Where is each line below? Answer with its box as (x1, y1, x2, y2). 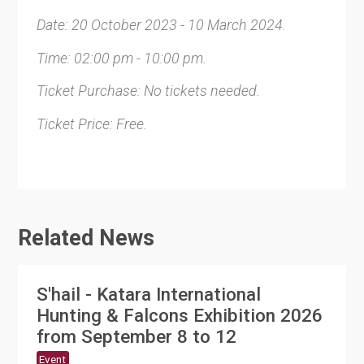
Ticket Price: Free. (36, 115, 147, 133)
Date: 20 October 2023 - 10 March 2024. (36, 16, 286, 34)
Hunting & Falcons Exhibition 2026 (36, 304, 323, 326)
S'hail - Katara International (36, 283, 261, 305)
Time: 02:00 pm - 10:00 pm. (36, 49, 206, 67)
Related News (18, 225, 155, 252)
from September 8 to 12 (36, 325, 236, 347)
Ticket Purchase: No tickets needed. (36, 82, 260, 100)
